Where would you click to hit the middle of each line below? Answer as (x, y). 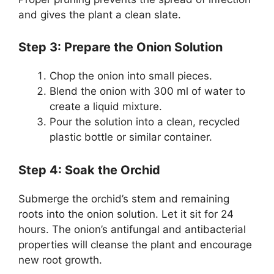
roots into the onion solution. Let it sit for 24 (126, 214)
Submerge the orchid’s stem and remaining (124, 198)
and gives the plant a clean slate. (100, 14)
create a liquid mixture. (106, 107)
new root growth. (60, 260)
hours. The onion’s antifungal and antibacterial (132, 229)
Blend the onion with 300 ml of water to (147, 91)
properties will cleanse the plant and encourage (135, 244)
